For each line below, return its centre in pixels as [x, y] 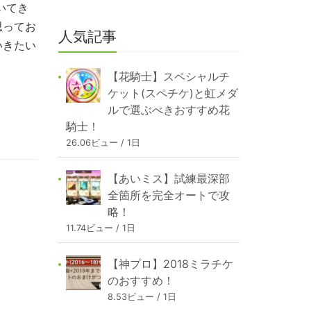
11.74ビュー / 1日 [100, 228]
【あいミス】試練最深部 [168, 179]
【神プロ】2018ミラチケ [170, 264]
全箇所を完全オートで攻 [168, 195]
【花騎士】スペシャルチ [168, 77]
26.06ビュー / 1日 [103, 143]
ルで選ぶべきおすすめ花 [168, 110]
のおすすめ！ [141, 281]
